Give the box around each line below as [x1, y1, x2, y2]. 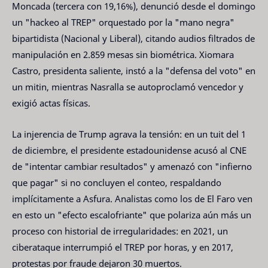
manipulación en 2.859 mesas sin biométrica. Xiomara [12, 48, 234, 60]
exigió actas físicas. [12, 96, 90, 109]
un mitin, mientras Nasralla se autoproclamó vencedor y [12, 80, 243, 93]
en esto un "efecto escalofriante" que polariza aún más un [12, 209, 251, 221]
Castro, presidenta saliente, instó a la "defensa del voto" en [12, 64, 255, 77]
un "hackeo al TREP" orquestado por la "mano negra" [12, 16, 234, 28]
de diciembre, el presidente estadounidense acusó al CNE [12, 144, 246, 157]
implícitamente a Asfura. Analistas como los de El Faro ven [12, 193, 252, 205]
